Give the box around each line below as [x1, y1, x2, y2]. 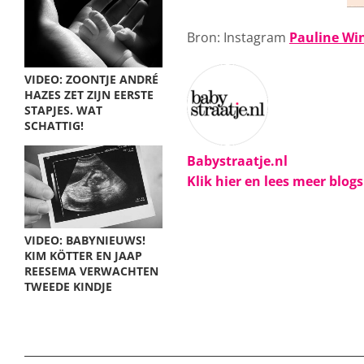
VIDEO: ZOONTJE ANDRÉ [24, 71, 158, 87]
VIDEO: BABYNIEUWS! [24, 232, 145, 248]
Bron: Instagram [187, 28, 289, 46]
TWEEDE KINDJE [24, 279, 112, 294]
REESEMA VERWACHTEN [24, 263, 158, 279]
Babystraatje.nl [187, 152, 288, 170]
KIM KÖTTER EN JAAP [24, 248, 142, 263]
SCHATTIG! [24, 118, 84, 133]
